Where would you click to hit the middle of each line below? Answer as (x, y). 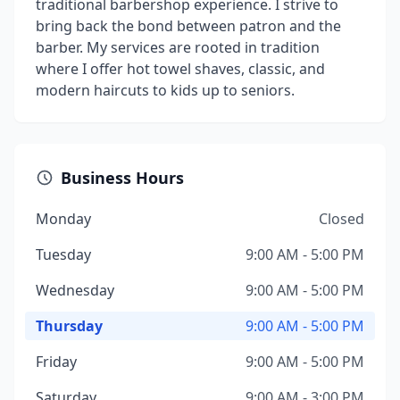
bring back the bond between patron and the (188, 26)
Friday (56, 362)
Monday (63, 219)
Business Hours (122, 178)
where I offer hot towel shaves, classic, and (180, 69)
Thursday (69, 326)
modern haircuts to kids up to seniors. (165, 90)
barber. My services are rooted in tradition (178, 47)
